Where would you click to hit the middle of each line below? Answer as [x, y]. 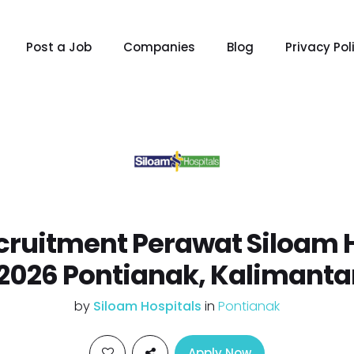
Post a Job [59, 47]
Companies [160, 47]
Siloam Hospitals [149, 306]
